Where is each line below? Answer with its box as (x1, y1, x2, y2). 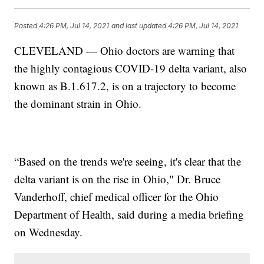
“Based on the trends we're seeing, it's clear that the (14, 153, 242, 169)
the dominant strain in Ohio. (14, 95, 142, 111)
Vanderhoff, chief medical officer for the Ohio (14, 189, 219, 204)
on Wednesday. (14, 224, 83, 239)
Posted (14, 21, 39, 31)
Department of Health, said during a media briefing (14, 206, 245, 222)
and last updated (111, 21, 167, 31)
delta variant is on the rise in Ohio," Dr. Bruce (14, 171, 221, 186)
